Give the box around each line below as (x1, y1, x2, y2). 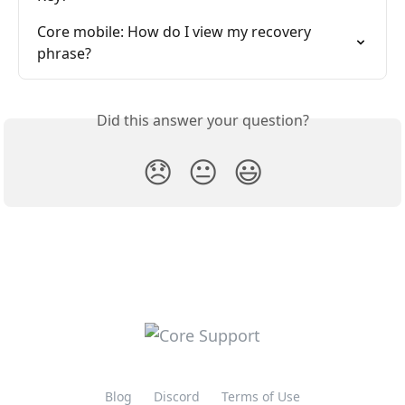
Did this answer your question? (96, 109, 309, 130)
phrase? (37, 42, 91, 63)
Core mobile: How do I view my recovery (37, 21, 315, 42)
